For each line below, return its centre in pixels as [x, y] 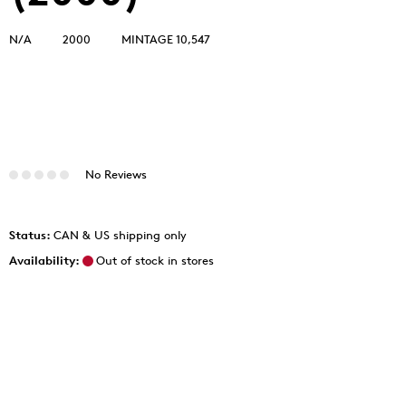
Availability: [44, 260]
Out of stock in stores [155, 260]
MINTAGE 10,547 [166, 39]
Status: [31, 235]
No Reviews [116, 174]
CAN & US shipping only [120, 235]
